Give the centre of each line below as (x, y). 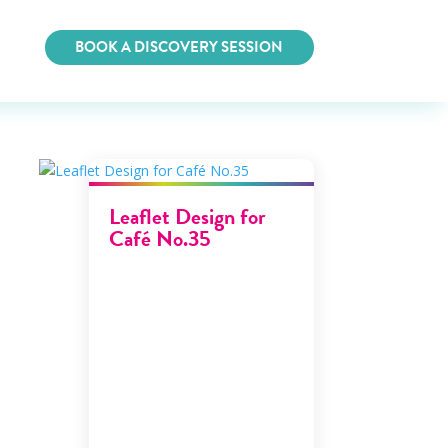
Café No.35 (160, 238)
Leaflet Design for (188, 216)
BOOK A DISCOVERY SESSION (179, 47)
